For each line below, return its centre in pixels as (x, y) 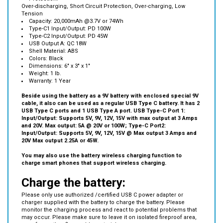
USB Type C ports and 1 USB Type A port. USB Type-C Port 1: (103, 96)
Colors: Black (46, 43)
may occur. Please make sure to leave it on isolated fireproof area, (109, 202)
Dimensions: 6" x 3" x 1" (59, 51)
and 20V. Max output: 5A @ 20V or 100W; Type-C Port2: (94, 111)
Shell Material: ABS (54, 36)
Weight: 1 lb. (45, 58)
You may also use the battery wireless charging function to (102, 140)
